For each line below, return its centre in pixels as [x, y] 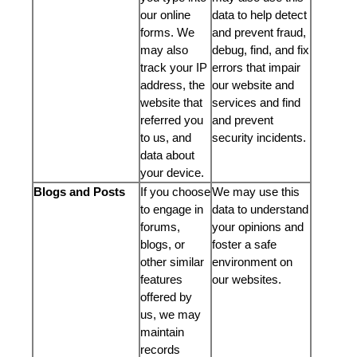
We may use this [256, 192]
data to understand [260, 209]
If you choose [175, 192]
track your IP [174, 67]
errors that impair [256, 67]
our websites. [248, 279]
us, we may [171, 314]
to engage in [172, 209]
